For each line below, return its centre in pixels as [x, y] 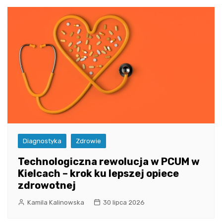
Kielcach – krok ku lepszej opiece [98, 174]
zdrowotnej [47, 186]
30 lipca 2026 [124, 203]
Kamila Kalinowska [56, 203]
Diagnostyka [42, 141]
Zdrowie [88, 141]
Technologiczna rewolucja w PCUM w [109, 162]
